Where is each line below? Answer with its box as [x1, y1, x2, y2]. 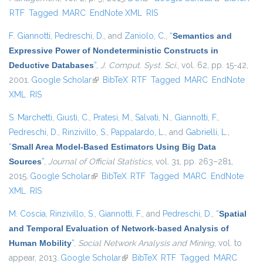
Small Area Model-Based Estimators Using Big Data [12, 142, 216, 152]
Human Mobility [9, 238, 72, 248]
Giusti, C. [56, 113, 89, 123]
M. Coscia [9, 209, 46, 219]
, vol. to [214, 238, 242, 248]
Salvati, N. [135, 113, 170, 123]
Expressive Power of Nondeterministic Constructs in [9, 46, 218, 56]
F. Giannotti [9, 31, 50, 41]
